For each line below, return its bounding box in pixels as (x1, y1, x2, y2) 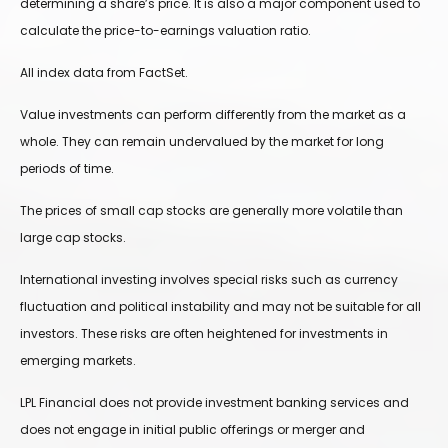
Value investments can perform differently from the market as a (20, 106, 406, 124)
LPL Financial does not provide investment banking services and (20, 394, 409, 412)
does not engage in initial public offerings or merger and (20, 421, 365, 439)
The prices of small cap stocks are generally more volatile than (20, 202, 403, 220)
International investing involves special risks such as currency (20, 271, 398, 289)
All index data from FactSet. (20, 64, 188, 82)
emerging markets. (20, 352, 136, 370)
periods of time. (20, 160, 114, 178)
